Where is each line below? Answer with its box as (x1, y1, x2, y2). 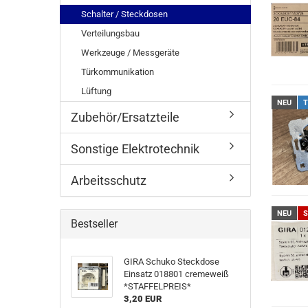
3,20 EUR (123, 294, 162, 304)
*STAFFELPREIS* (123, 281, 191, 291)
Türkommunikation (81, 67, 154, 77)
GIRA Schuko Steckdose (123, 256, 219, 267)
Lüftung (81, 86, 111, 96)
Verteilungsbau (81, 28, 140, 38)
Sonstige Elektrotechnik (71, 142, 199, 156)
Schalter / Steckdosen (81, 9, 168, 19)
